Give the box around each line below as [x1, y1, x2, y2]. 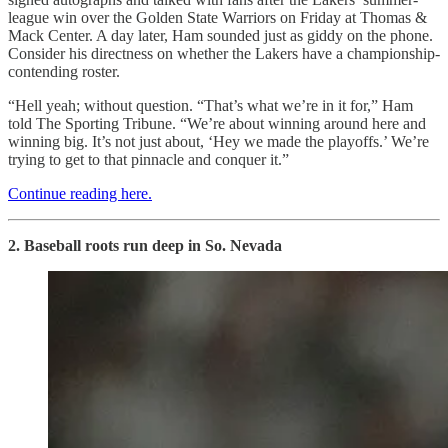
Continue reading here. [8, 184, 152, 202]
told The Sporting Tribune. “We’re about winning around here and [8, 114, 426, 132]
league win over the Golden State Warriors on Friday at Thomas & [8, 8, 427, 26]
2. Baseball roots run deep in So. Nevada [8, 236, 282, 254]
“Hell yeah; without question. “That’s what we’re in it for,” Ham [8, 96, 413, 114]
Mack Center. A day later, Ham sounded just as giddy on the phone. [8, 26, 433, 44]
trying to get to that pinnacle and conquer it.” [8, 150, 289, 168]
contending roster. [8, 62, 120, 80]
